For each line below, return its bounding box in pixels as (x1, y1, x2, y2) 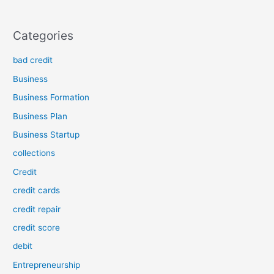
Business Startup (13, 129, 80, 139)
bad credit (13, 55, 53, 65)
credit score (13, 222, 61, 232)
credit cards (13, 185, 61, 196)
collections (13, 148, 56, 158)
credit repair (13, 204, 61, 214)
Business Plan (13, 111, 68, 121)
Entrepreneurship (13, 259, 81, 270)
